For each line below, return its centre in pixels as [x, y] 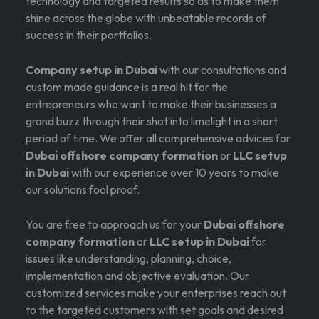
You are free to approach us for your [115, 225]
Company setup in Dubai [91, 70]
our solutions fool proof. [83, 190]
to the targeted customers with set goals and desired [155, 310]
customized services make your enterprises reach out [156, 293]
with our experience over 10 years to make [174, 173]
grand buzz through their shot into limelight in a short [152, 121]
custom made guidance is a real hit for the [127, 87]
